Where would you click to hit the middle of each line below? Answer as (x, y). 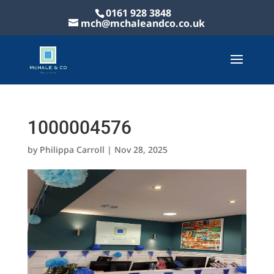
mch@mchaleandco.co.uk (143, 23)
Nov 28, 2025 (141, 150)
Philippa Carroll (72, 150)
